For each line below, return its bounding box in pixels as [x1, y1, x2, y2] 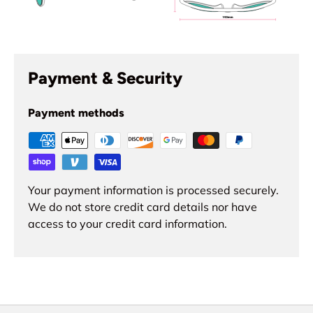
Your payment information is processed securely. [28, 183, 279, 198]
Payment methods [28, 106, 124, 120]
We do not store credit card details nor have [28, 200, 257, 214]
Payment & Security [28, 68, 182, 89]
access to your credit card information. [28, 217, 227, 231]
